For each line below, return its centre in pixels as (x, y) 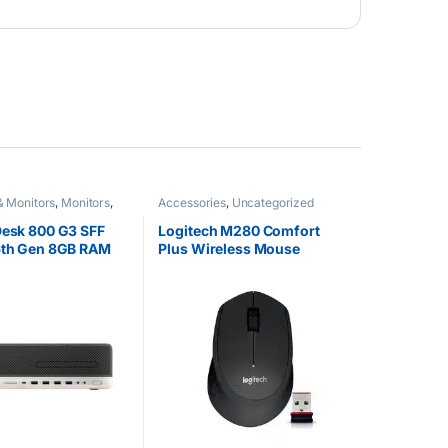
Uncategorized (272, 203)
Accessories (192, 203)
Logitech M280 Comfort (239, 230)
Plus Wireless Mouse (229, 248)
